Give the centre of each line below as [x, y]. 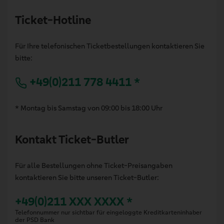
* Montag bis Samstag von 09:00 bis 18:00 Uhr [89, 108]
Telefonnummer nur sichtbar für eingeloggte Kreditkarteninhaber [108, 212]
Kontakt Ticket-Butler [72, 139]
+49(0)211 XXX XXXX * [74, 201]
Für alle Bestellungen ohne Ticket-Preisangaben [94, 165]
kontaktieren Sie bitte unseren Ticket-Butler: [87, 177]
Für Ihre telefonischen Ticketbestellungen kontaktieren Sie [110, 46]
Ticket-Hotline [53, 20]
